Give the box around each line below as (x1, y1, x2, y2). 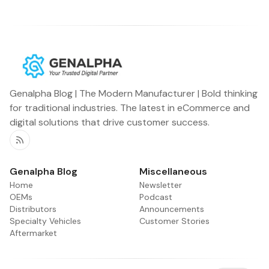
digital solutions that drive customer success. (10, 115, 210, 128)
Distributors (10, 203, 56, 214)
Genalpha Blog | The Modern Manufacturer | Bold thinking (10, 86, 258, 100)
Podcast (139, 191, 172, 202)
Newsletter (139, 179, 182, 190)
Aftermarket (10, 227, 57, 238)
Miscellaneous (139, 165, 207, 178)
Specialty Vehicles (10, 215, 81, 226)
